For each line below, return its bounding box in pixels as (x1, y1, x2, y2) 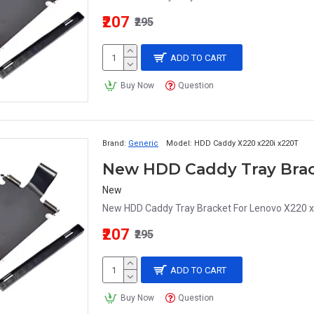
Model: (166, 139, 192, 148)
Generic (128, 139, 158, 148)
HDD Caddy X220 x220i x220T (194, 139, 299, 148)
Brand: (102, 139, 126, 148)
